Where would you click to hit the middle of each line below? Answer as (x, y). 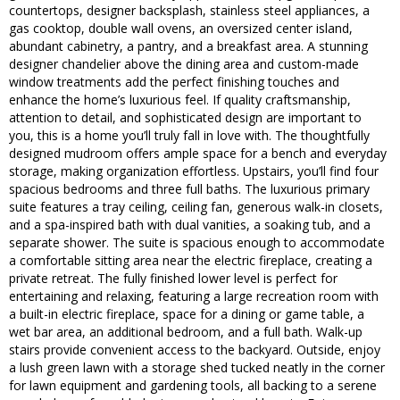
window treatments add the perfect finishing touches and (174, 82)
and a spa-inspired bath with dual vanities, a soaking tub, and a (190, 225)
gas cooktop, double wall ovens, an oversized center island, (181, 29)
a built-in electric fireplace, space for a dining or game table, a (187, 314)
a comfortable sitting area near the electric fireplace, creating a (191, 261)
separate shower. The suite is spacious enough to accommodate (197, 243)
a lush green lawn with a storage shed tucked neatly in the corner (197, 368)
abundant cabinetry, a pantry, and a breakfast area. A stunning (188, 46)
